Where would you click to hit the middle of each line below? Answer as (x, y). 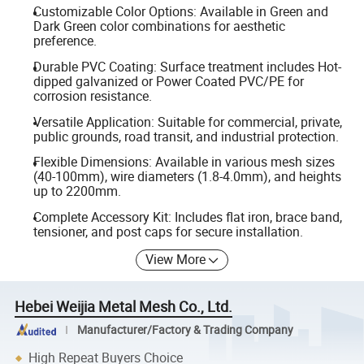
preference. (65, 41)
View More (176, 260)
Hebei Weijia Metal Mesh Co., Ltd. (124, 307)
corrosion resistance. (92, 96)
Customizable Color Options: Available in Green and (180, 12)
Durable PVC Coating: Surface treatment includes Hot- (187, 67)
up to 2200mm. (77, 191)
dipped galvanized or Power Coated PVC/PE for (168, 81)
